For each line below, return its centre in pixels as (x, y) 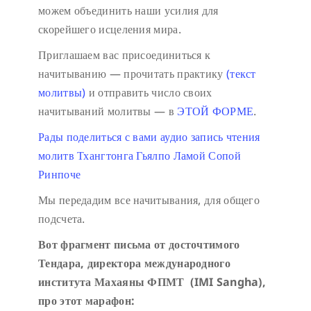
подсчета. (62, 219)
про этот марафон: (87, 301)
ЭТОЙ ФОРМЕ (216, 111)
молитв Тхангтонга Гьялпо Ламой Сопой (140, 156)
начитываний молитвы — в (108, 111)
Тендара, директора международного (134, 263)
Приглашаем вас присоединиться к (125, 55)
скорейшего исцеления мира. (110, 30)
